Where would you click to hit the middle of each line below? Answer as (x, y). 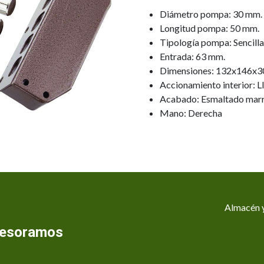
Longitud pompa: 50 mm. (209, 28)
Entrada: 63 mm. (192, 56)
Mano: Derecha (191, 113)
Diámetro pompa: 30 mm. (211, 14)
